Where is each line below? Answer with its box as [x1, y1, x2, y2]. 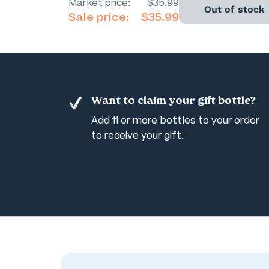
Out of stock [204, 4, 265, 16]
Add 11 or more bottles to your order [91, 115, 259, 127]
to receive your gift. [91, 130, 184, 142]
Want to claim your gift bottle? [91, 96, 256, 107]
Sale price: [68, 10, 129, 25]
